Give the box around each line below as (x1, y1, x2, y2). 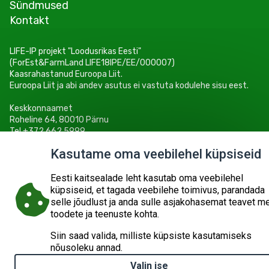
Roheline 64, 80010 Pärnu (10, 115, 109, 125)
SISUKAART (95, 205, 134, 213)
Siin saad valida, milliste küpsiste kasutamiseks (50, 230, 252, 241)
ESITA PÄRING (135, 205, 182, 213)
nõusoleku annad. (50, 242, 122, 253)
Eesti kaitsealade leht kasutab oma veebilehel (50, 172, 243, 184)
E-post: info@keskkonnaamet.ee (10, 138, 137, 148)
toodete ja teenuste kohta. (50, 208, 159, 220)
